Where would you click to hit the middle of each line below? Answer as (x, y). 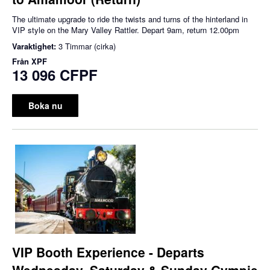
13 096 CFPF (55, 75)
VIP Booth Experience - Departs (108, 252)
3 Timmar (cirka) (87, 46)
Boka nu (45, 106)
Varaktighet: (35, 46)
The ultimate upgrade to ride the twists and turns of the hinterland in (130, 19)
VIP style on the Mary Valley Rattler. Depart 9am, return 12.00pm (126, 30)
